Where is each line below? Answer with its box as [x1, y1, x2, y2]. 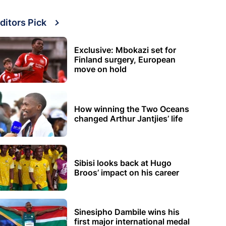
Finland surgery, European [74, 54, 176, 65]
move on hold [74, 64, 127, 75]
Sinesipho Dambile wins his [74, 207, 180, 217]
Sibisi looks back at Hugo [74, 157, 172, 168]
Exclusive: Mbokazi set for [74, 45, 176, 55]
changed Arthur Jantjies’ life [74, 113, 183, 124]
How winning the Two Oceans [74, 103, 189, 114]
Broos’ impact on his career [74, 167, 179, 178]
